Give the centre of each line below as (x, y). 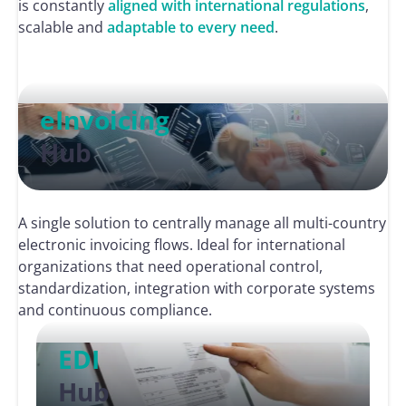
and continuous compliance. (115, 310)
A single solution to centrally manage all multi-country (202, 223)
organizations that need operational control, (170, 266)
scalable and (63, 27)
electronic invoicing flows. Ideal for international (182, 245)
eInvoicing (105, 120)
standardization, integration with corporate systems (197, 288)
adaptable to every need (191, 27)
